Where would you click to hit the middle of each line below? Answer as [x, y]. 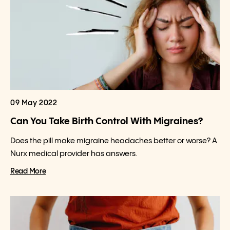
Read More [28, 171]
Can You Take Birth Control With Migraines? [107, 121]
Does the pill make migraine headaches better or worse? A [114, 141]
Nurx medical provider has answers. [74, 154]
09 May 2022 [34, 103]
